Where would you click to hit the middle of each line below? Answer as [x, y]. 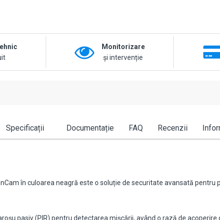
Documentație [90, 128]
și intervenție [123, 58]
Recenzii [172, 128]
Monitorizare [123, 47]
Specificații [25, 128]
